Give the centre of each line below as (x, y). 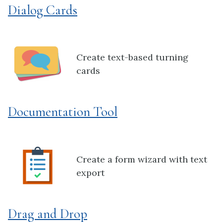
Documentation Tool (63, 112)
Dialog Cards (43, 10)
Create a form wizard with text (142, 159)
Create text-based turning (132, 57)
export (90, 172)
